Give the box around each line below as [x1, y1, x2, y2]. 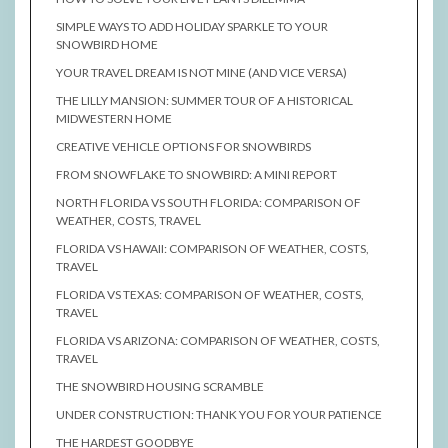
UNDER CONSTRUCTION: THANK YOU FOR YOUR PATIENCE [56, 407, 382, 423]
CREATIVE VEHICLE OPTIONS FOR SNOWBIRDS [56, 139, 311, 155]
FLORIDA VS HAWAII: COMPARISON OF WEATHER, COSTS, [56, 241, 369, 257]
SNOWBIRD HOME [56, 37, 158, 53]
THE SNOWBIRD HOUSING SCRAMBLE [56, 379, 264, 395]
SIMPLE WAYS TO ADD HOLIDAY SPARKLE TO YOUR [56, 19, 328, 35]
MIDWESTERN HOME [56, 111, 172, 127]
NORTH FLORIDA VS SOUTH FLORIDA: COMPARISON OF [56, 195, 361, 211]
